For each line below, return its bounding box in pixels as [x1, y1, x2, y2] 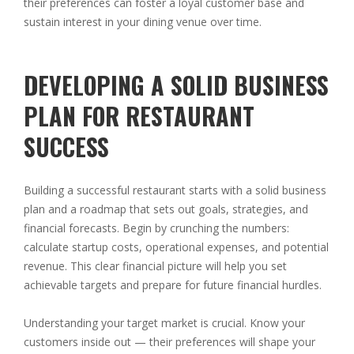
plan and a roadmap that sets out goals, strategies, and [24, 201, 308, 217]
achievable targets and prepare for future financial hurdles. [24, 277, 322, 293]
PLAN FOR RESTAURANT [24, 98, 254, 134]
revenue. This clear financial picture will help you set [24, 258, 287, 274]
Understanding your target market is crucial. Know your [24, 315, 305, 331]
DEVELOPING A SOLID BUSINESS [24, 67, 329, 104]
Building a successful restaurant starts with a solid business [24, 183, 326, 198]
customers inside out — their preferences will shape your [24, 334, 315, 350]
